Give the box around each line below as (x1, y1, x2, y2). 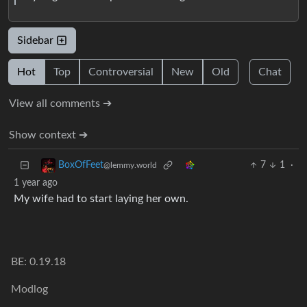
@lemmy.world (103, 161, 157, 170)
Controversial (88, 66, 153, 78)
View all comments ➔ (9, 98, 112, 110)
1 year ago (14, 178, 58, 188)
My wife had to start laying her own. (14, 193, 188, 205)
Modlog (11, 284, 48, 295)
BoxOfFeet (58, 160, 103, 171)
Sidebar (17, 35, 56, 47)
